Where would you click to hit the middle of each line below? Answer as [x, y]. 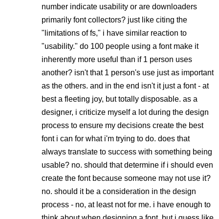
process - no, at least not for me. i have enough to [126, 205]
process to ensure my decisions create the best [122, 126]
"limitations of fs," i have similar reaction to [114, 33]
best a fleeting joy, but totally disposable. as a [120, 99]
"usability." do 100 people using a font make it [120, 46]
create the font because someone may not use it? [126, 178]
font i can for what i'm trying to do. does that [116, 139]
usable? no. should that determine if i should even [127, 165]
